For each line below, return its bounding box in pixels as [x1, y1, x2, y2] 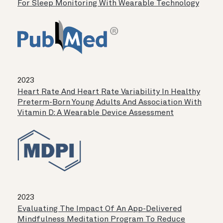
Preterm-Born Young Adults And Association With [17, 99, 202, 107]
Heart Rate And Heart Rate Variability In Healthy [17, 88, 200, 97]
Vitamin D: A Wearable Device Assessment [17, 109, 174, 117]
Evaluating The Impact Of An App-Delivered [17, 205, 182, 214]
